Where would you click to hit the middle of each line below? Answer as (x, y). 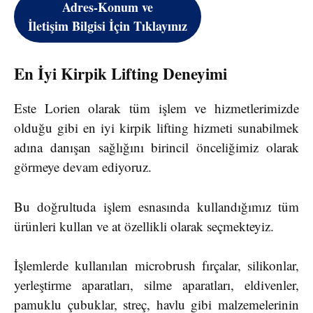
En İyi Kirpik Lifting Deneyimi (121, 74)
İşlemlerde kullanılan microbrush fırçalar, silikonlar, (156, 265)
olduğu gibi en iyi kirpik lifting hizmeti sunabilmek (156, 128)
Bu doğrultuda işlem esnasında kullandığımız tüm (156, 206)
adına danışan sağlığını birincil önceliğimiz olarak (156, 147)
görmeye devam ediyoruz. (85, 167)
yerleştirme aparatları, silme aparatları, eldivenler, (156, 285)
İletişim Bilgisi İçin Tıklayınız (108, 26)
